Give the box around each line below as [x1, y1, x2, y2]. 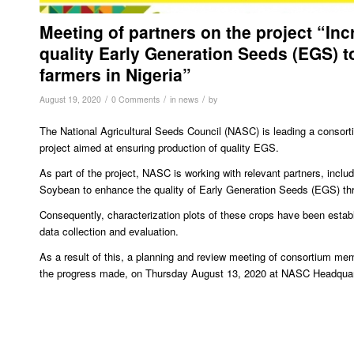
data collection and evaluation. [40, 224, 179, 239]
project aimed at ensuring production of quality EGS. [40, 140, 279, 156]
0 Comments [111, 92, 160, 105]
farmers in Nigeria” [40, 62, 191, 86]
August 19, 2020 [40, 92, 101, 105]
